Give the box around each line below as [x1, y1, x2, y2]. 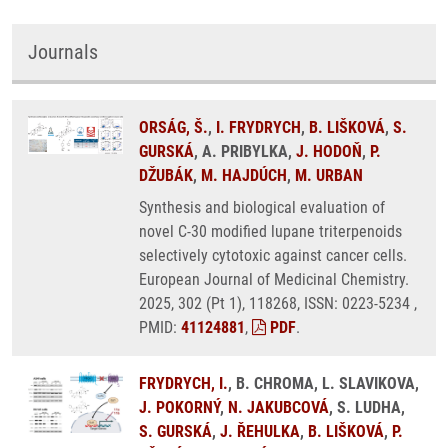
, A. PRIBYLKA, [194, 142, 296, 161]
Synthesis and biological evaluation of [139, 198, 385, 217]
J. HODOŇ [296, 142, 362, 161]
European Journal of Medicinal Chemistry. [139, 270, 409, 289]
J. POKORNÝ [139, 398, 220, 417]
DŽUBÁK [139, 166, 193, 185]
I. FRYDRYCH [216, 118, 301, 137]
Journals [28, 40, 98, 64]
